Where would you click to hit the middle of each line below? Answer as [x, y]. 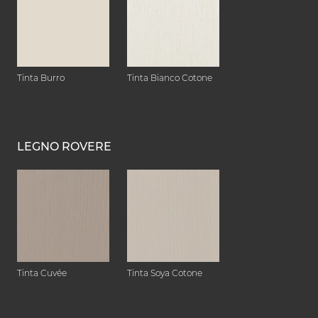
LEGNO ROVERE [64, 147]
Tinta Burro [41, 78]
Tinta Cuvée [42, 273]
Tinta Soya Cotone [165, 273]
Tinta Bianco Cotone [170, 78]
